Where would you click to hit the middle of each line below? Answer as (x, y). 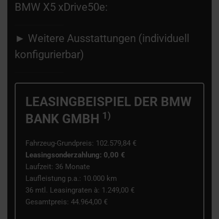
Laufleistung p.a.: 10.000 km (71, 179)
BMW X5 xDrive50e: (61, 7)
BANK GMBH (64, 119)
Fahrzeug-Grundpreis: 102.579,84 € (81, 143)
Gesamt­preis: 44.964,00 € (66, 202)
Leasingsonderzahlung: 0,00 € (75, 155)
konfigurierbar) (49, 55)
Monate (77, 167)
